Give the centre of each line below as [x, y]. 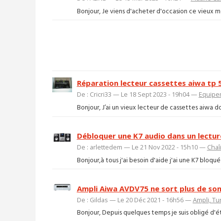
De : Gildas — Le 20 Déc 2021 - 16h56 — [135, 200]
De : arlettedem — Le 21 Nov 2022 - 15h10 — [142, 147]
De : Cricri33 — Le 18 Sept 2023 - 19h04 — [138, 94]
